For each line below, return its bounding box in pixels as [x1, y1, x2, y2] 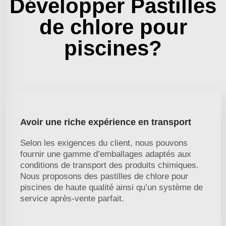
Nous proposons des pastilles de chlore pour [20, 172, 188, 182]
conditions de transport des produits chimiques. [20, 160, 199, 171]
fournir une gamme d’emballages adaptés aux [20, 149, 191, 159]
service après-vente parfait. [20, 194, 124, 204]
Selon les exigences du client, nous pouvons [20, 138, 188, 148]
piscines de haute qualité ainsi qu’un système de [20, 183, 203, 193]
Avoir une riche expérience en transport [20, 117, 191, 128]
